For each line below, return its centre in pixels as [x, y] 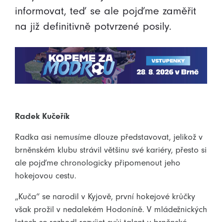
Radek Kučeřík [42, 116]
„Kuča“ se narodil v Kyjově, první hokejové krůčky [105, 196]
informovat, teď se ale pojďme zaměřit [106, 11]
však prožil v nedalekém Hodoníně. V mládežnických [111, 209]
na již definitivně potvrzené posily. [93, 26]
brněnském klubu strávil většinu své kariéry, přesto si [111, 149]
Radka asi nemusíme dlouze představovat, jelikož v [109, 137]
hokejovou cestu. [47, 175]
